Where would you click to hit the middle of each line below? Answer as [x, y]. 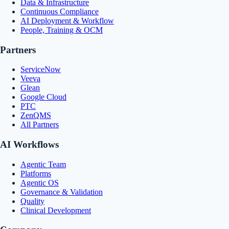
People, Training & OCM [62, 30]
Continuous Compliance [60, 11]
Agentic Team [43, 164]
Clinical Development [56, 210]
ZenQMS [36, 116]
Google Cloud [43, 97]
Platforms [36, 173]
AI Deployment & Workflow [67, 20]
